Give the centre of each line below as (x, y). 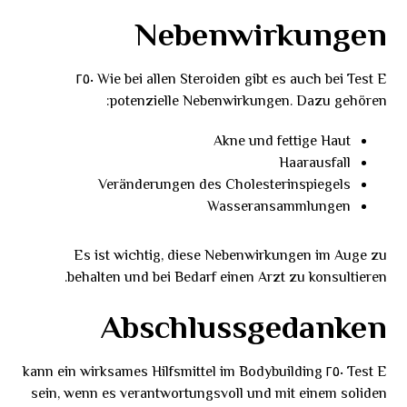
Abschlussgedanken (243, 330)
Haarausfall (314, 164)
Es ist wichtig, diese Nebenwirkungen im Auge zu (230, 257)
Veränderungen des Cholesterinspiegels (224, 186)
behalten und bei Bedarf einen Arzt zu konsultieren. (227, 278)
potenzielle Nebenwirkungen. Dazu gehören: (248, 102)
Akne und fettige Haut (282, 142)
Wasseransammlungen (278, 208)
